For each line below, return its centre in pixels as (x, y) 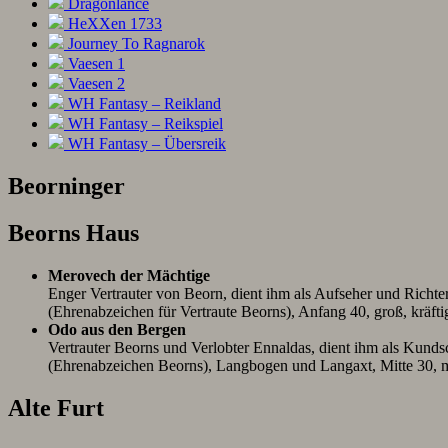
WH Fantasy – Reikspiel (143, 124)
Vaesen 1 (94, 64)
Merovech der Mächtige (129, 276)
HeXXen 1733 (113, 24)
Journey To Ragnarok (134, 44)
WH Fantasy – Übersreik (145, 144)
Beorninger (66, 186)
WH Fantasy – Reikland (142, 104)
